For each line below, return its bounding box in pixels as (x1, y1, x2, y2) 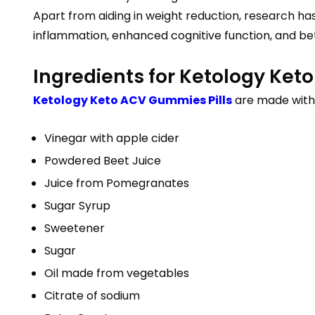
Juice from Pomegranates (44, 175, 189, 191)
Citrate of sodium (44, 288, 140, 304)
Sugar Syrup (44, 198, 110, 214)
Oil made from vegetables (44, 265, 189, 281)
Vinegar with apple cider (44, 130, 179, 146)
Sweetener (44, 220, 105, 236)
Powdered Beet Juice (44, 153, 161, 169)
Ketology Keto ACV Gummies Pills (33, 92, 232, 108)
